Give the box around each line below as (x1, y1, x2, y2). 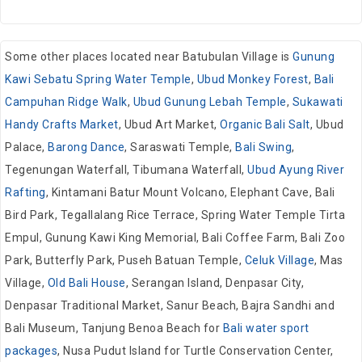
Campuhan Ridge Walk (5, 95, 128, 108)
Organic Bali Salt (220, 117, 310, 131)
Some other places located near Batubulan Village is (5, 49, 293, 63)
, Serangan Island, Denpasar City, (125, 276, 304, 289)
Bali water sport (222, 321, 309, 335)
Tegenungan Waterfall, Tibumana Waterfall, (5, 162, 247, 176)
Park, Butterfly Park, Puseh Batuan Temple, (5, 253, 245, 267)
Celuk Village (244, 253, 314, 267)
